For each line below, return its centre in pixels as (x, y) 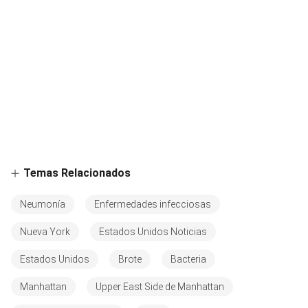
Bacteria (188, 259)
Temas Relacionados (77, 173)
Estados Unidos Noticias (153, 231)
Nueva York (45, 231)
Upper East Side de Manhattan (160, 286)
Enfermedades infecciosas (153, 204)
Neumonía (43, 204)
